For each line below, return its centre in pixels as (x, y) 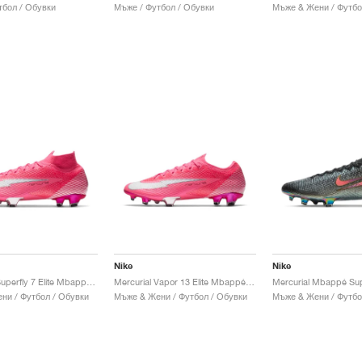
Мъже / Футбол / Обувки (164, 7)
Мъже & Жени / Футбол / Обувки (180, 297)
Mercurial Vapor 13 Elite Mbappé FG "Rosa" (250, 282)
